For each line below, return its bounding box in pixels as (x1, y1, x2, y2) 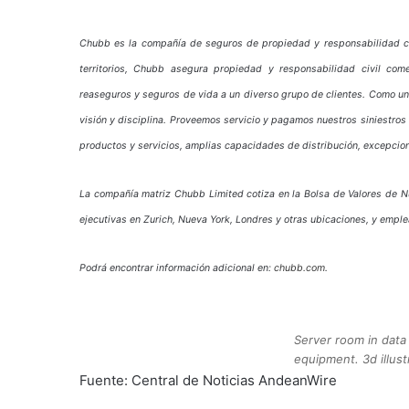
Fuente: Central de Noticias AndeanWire (79, 372, 337, 389)
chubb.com (274, 262, 325, 274)
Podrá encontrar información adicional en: (79, 262, 274, 274)
